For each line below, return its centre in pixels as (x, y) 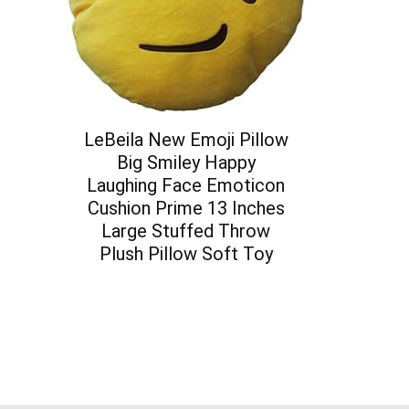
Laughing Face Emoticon (186, 186)
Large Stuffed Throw (186, 231)
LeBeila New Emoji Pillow (186, 140)
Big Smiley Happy (186, 163)
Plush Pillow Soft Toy (186, 254)
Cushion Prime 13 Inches (186, 209)
